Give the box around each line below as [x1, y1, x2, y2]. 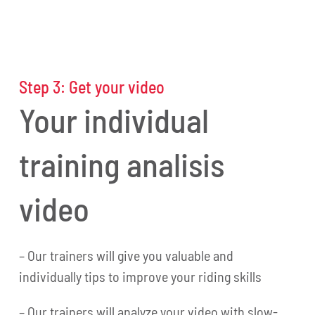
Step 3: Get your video [19, 76, 165, 97]
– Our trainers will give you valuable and [19, 246, 234, 264]
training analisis [19, 143, 225, 184]
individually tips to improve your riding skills [19, 267, 262, 285]
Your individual [19, 99, 210, 139]
